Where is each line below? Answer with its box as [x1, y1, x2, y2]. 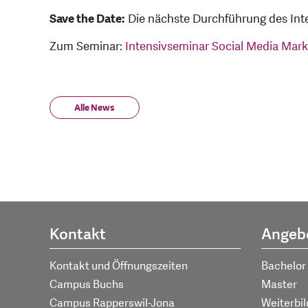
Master [261, 276, 297, 292]
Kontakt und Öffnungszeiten [49, 258, 188, 274]
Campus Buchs [49, 276, 124, 292]
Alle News [74, 102, 115, 115]
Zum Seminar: [49, 38, 125, 55]
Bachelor [261, 258, 306, 274]
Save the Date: [49, 11, 125, 27]
